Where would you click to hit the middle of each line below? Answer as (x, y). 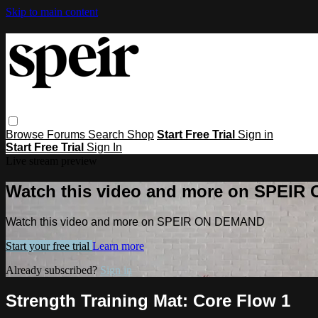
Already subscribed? (53, 270)
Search (108, 134)
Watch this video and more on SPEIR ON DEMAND (135, 221)
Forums (67, 134)
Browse (26, 134)
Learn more (118, 246)
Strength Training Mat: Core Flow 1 (148, 300)
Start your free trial (49, 246)
